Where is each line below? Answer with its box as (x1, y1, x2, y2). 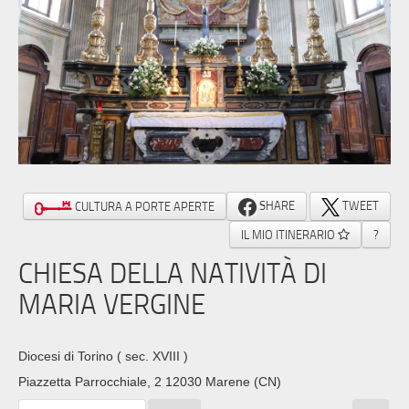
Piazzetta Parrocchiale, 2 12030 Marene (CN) (18, 374, 281, 390)
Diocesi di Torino (18, 349, 117, 364)
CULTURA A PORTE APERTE (72, 198, 215, 215)
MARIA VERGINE (18, 285, 205, 321)
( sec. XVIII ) (117, 349, 188, 364)
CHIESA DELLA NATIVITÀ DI (18, 254, 327, 290)
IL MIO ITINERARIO (241, 225, 338, 243)
